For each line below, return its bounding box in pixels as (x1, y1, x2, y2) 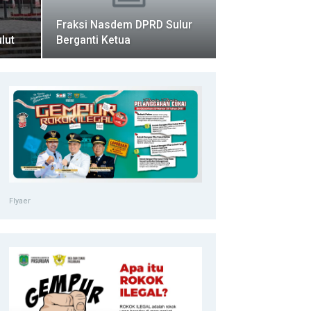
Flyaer (9, 196, 31, 205)
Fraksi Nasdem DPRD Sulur (56, 17, 193, 31)
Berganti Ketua (56, 33, 131, 47)
